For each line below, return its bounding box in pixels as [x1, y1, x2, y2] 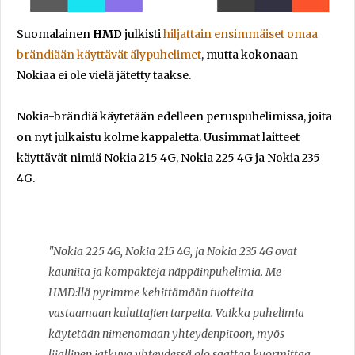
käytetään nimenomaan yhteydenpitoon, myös [48, 326, 284, 341]
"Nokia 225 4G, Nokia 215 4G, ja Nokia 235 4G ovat [48, 243, 297, 258]
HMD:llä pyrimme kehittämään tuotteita [48, 284, 254, 300]
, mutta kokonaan [201, 47, 298, 62]
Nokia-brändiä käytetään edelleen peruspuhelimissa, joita [17, 109, 332, 124]
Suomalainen [17, 26, 93, 41]
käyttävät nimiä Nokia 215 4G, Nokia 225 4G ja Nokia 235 [17, 150, 320, 165]
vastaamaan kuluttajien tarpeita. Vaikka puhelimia [48, 305, 304, 320]
